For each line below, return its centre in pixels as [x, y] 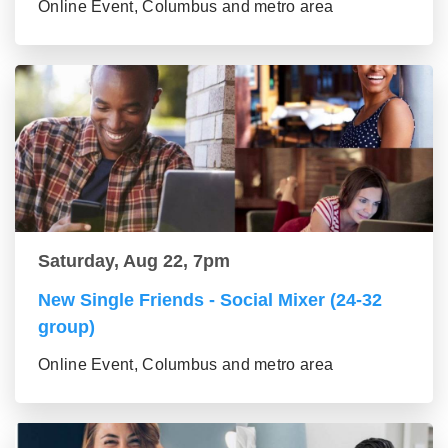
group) [66, 326]
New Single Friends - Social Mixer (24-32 [210, 299]
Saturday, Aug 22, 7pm [134, 260]
